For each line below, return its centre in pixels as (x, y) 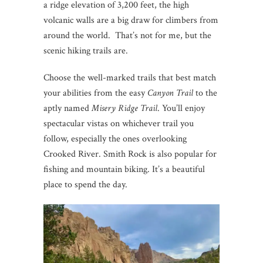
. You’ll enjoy (181, 108)
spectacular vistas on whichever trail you (119, 123)
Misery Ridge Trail (124, 108)
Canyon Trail (170, 93)
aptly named (68, 108)
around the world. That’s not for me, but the (127, 35)
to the (205, 93)
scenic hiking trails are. (87, 50)
